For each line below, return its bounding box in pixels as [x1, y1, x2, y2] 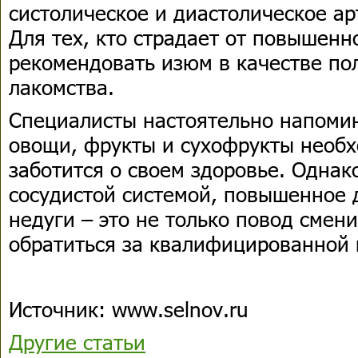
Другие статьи [9, 328, 145, 355]
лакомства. [9, 74, 114, 100]
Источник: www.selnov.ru [9, 296, 249, 322]
